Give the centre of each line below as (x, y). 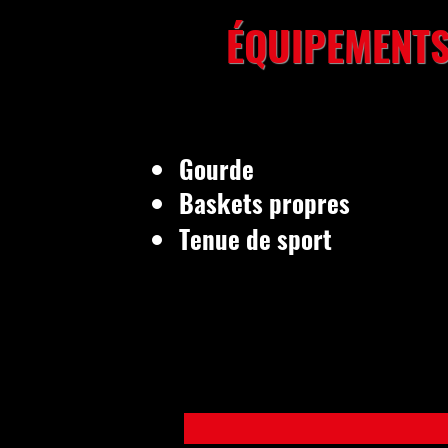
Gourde (216, 168)
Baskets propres (264, 202)
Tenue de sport (255, 238)
